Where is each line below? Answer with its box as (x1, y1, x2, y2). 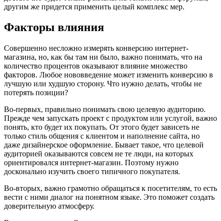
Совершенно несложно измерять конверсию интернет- (4, 44, 188, 53)
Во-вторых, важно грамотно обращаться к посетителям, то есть (4, 184, 217, 193)
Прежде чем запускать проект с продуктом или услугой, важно (4, 114, 217, 123)
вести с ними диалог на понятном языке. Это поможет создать (4, 193, 215, 202)
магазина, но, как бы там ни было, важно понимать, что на (4, 53, 202, 62)
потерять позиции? (4, 88, 68, 97)
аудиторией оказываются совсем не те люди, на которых (4, 149, 193, 158)
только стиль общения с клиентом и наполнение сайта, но (4, 132, 200, 141)
